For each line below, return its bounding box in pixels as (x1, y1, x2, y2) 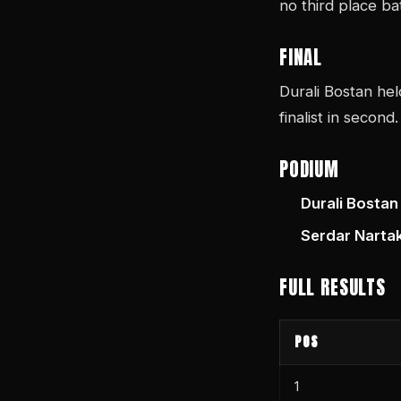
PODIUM (279, 156, 339, 184)
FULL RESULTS (279, 273, 386, 302)
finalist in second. (279, 108, 398, 127)
